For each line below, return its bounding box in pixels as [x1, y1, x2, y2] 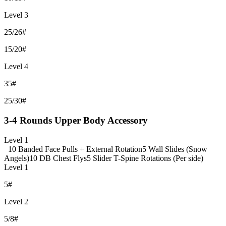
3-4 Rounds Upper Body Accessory [4, 115, 148, 126]
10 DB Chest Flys [29, 153, 87, 162]
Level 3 [4, 11, 28, 20]
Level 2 [4, 197, 28, 206]
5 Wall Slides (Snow [142, 144, 207, 153]
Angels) [4, 153, 29, 162]
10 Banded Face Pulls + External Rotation [8, 144, 142, 153]
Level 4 [4, 62, 28, 71]
